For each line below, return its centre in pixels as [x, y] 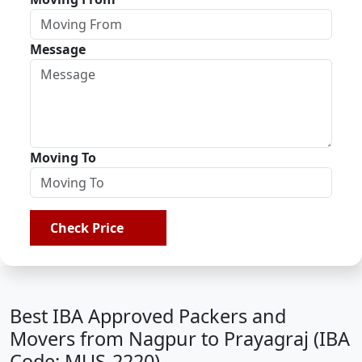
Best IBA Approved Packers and [148, 316]
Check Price [90, 228]
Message [58, 49]
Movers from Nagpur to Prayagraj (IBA [180, 339]
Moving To [63, 158]
